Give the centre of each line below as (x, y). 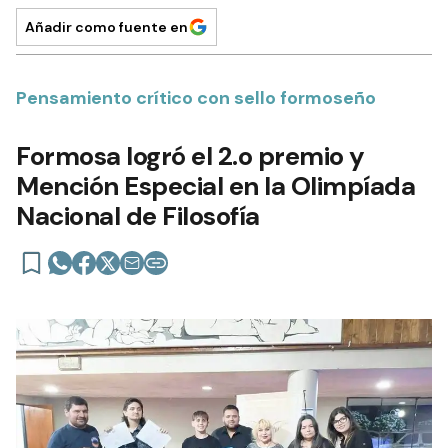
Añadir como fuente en (106, 27)
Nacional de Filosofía (138, 216)
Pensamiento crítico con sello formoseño (196, 98)
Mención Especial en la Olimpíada (215, 186)
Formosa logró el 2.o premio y (190, 156)
